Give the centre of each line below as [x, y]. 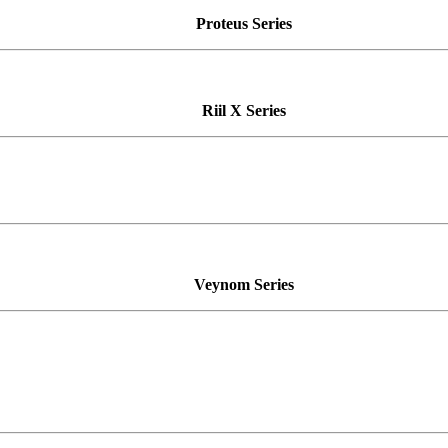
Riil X [224, 110]
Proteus [224, 23]
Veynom [222, 284]
